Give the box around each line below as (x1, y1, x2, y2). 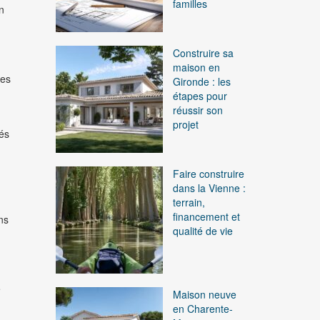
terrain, (173, 195, 206, 210)
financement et (173, 209, 241, 224)
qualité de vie (173, 224, 234, 239)
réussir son (173, 103, 224, 118)
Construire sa (173, 46, 234, 61)
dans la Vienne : (173, 181, 246, 196)
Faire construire (173, 166, 245, 181)
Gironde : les (173, 74, 231, 89)
